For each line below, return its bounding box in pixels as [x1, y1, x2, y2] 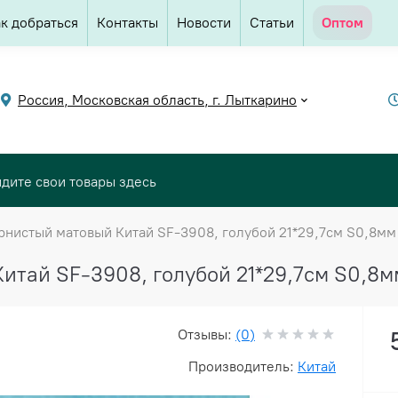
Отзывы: [178, 326, 235, 344]
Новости [177, 14, 231, 31]
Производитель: [188, 358, 298, 376]
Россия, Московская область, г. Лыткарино [18, 91, 297, 108]
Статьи [250, 14, 294, 31]
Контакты [97, 14, 158, 31]
